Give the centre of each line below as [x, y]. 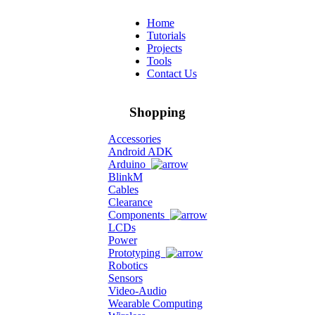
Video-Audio [137, 291]
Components [139, 215]
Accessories [134, 139]
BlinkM [125, 177]
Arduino [129, 165]
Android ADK [140, 152]
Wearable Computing [155, 304]
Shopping [157, 112]
